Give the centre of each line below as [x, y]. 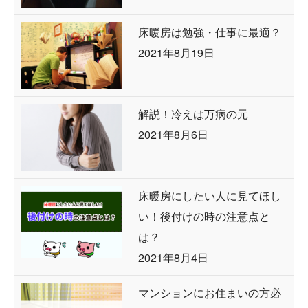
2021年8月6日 [173, 134]
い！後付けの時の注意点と [204, 216]
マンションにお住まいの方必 [209, 292]
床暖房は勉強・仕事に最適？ [209, 32]
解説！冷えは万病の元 [193, 113]
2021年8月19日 [176, 52]
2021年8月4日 [173, 257]
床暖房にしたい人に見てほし [209, 195]
